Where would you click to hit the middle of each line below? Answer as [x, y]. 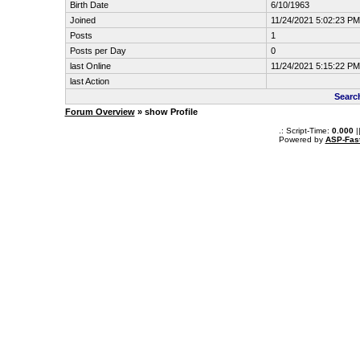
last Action [89, 81]
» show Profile [166, 112]
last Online [90, 66]
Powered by [302, 139]
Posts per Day [98, 51]
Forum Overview [100, 112]
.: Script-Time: [305, 131]
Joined [82, 20]
